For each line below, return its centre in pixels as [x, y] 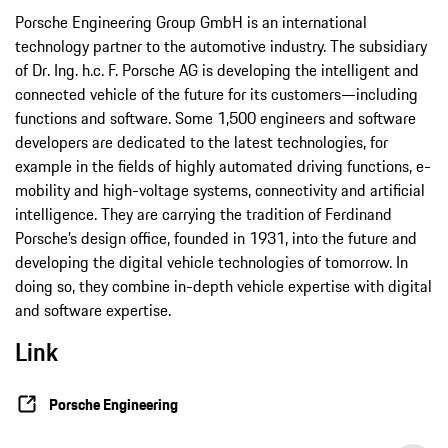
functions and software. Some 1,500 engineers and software [215, 118]
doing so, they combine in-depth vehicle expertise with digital [223, 286]
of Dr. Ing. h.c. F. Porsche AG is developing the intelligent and [217, 70]
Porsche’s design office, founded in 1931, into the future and [216, 238]
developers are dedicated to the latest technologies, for [201, 142]
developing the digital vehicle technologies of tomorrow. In [211, 262]
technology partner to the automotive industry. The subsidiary [221, 46]
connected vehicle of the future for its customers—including [216, 94]
